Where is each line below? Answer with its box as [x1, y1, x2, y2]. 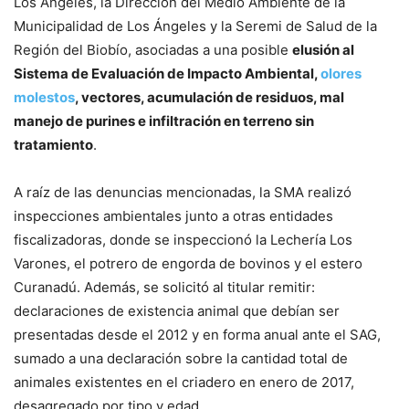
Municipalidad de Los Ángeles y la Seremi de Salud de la [14, 16, 377, 35]
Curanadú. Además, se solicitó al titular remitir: [14, 278, 315, 296]
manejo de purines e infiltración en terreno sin [14, 111, 314, 130]
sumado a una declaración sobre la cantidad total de [14, 349, 348, 367]
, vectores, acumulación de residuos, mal [75, 88, 344, 106]
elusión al [292, 40, 354, 58]
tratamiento [14, 135, 93, 153]
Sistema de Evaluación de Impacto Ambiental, [14, 64, 320, 82]
